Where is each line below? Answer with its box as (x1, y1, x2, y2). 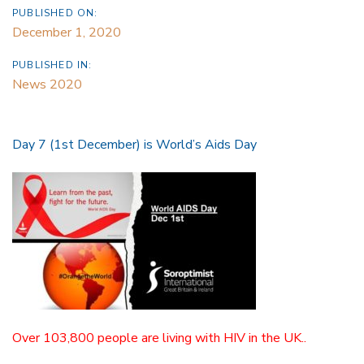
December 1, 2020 (12, 23, 121, 41)
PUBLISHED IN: (12, 58, 93, 71)
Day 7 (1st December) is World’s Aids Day (12, 135, 257, 154)
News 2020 (12, 75, 82, 93)
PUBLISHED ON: (12, 6, 98, 19)
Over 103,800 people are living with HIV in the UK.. (12, 329, 306, 348)
